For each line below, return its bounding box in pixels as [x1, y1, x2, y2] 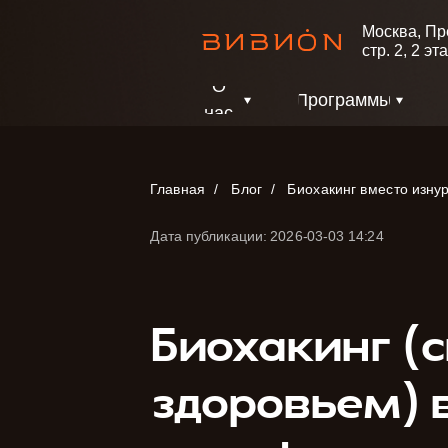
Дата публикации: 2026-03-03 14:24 [150, 228, 384, 245]
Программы [295, 89, 393, 110]
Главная [150, 180, 206, 197]
